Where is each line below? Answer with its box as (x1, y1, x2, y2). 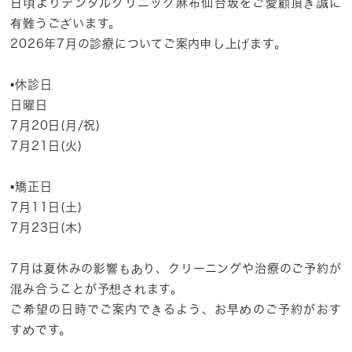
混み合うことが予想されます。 (10, 283, 183, 295)
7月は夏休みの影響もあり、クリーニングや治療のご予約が (10, 262, 342, 274)
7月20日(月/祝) (10, 119, 101, 131)
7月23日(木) (10, 222, 82, 233)
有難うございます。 (10, 17, 122, 29)
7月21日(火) (10, 140, 82, 152)
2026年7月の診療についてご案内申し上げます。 (10, 38, 287, 49)
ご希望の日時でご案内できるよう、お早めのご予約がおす (10, 303, 342, 315)
